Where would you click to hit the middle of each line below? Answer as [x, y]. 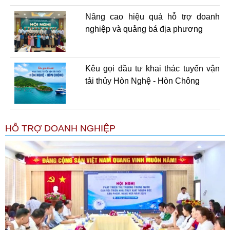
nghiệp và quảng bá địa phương [144, 29]
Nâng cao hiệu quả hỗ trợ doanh [152, 16]
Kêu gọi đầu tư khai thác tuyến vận [152, 68]
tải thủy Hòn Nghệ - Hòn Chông [142, 81]
